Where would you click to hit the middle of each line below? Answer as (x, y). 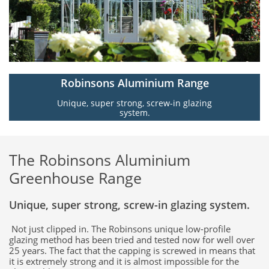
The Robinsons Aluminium (100, 160)
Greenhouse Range (75, 178)
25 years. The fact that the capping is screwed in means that (132, 250)
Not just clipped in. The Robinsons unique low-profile (120, 229)
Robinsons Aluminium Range (134, 83)
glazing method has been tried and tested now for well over (132, 240)
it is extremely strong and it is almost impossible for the (124, 261)
